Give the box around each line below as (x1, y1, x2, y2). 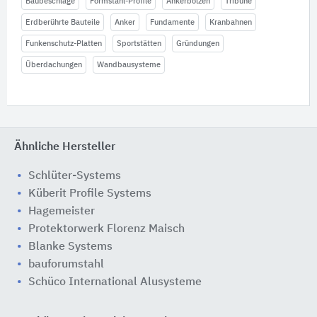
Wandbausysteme (97, 61, 161, 69)
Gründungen (176, 40, 219, 47)
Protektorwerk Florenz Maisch (28, 224, 185, 235)
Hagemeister (28, 206, 95, 217)
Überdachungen (25, 61, 82, 69)
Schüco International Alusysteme (28, 277, 202, 288)
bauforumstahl (28, 259, 104, 270)
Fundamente (150, 18, 195, 26)
